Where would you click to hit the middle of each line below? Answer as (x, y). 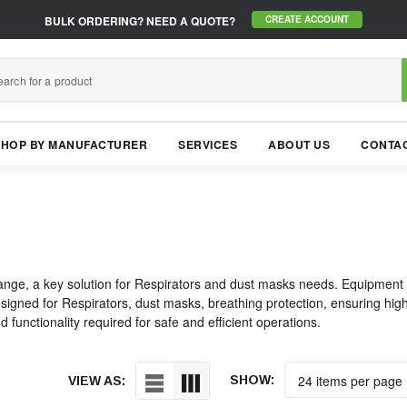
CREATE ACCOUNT (307, 20)
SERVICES (208, 145)
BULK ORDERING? (94, 20)
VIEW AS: (97, 381)
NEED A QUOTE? (189, 20)
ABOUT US (299, 145)
